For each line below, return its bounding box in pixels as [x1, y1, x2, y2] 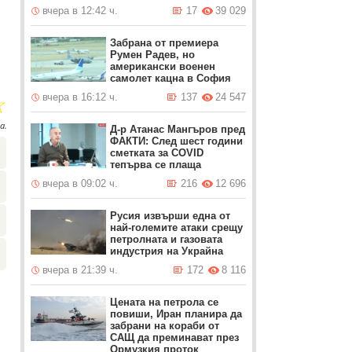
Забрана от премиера [110, 37, 219, 49]
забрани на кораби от [110, 320, 220, 332]
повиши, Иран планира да [110, 308, 243, 320]
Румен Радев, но [110, 49, 196, 60]
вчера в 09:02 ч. [42, 178, 119, 189]
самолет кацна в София [110, 72, 232, 84]
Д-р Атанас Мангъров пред [110, 123, 246, 135]
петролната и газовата [110, 233, 223, 245]
